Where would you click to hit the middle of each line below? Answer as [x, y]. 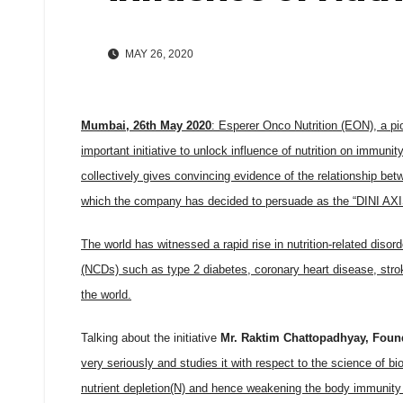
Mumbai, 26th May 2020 [146, 126]
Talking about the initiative [149, 338]
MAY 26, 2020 [158, 54]
